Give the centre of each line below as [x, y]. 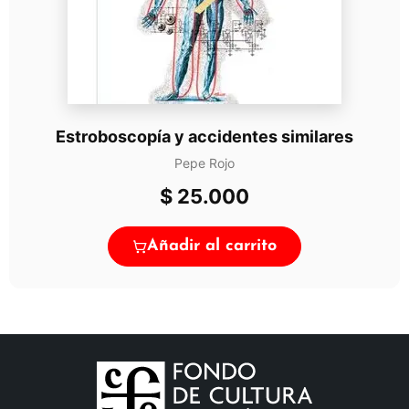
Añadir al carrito [212, 246]
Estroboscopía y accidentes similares [204, 136]
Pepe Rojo [204, 163]
